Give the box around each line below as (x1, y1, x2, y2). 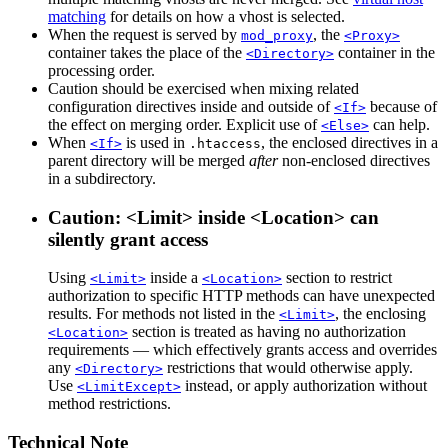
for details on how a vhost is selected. (106, 7, 345, 25)
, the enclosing (335, 305, 426, 323)
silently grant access (48, 228, 208, 250)
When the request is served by (48, 25, 241, 43)
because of (366, 97, 437, 115)
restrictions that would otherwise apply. (163, 359, 413, 377)
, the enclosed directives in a (261, 133, 438, 151)
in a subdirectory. (48, 169, 156, 187)
